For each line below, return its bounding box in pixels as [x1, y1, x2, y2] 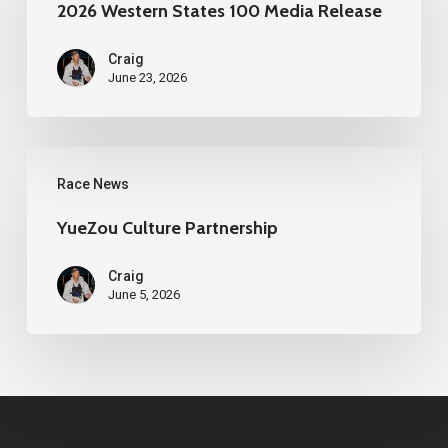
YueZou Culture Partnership [56, 217, 278, 240]
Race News [56, 176, 129, 193]
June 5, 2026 [107, 287, 180, 303]
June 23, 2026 [107, 70, 187, 86]
